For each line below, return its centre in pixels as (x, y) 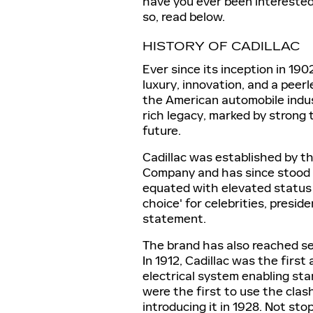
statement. (174, 218)
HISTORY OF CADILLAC (221, 46)
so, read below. (184, 17)
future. (162, 130)
